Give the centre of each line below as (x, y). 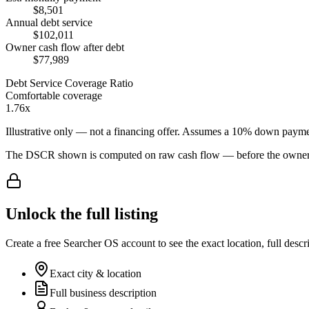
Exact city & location (96, 274)
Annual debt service (49, 22)
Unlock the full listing (82, 214)
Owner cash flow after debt (65, 47)
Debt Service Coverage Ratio (69, 83)
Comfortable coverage (54, 95)
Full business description (103, 293)
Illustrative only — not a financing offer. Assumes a (119, 131)
